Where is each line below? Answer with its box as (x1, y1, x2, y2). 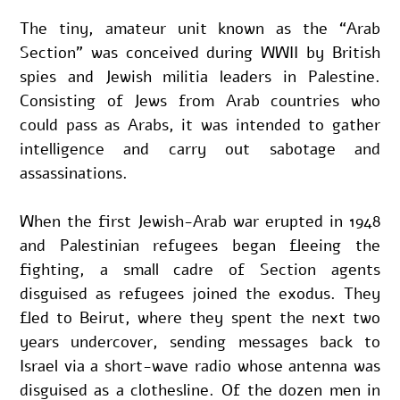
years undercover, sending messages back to (19, 330, 381, 353)
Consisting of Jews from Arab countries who (19, 89, 381, 112)
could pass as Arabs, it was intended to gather (19, 113, 381, 136)
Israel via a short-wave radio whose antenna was (19, 354, 381, 377)
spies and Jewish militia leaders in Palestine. (19, 65, 381, 87)
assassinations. (19, 162, 128, 184)
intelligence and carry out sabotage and (19, 137, 381, 160)
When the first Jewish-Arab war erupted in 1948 (19, 210, 381, 232)
